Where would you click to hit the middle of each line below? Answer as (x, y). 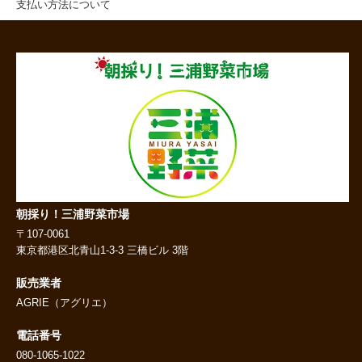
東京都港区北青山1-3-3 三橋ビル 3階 (102, 250)
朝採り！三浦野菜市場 (73, 214)
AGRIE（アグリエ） (66, 303)
